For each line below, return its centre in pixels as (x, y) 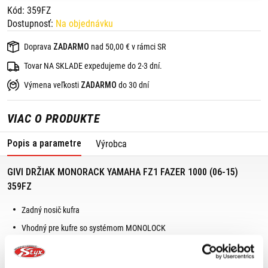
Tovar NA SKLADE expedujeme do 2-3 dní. (93, 66)
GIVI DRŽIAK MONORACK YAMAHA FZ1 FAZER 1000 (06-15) (123, 172)
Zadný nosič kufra (51, 210)
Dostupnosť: (31, 24)
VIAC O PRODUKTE (54, 118)
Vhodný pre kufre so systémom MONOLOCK (94, 228)
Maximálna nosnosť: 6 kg (64, 246)
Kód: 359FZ (29, 10)
